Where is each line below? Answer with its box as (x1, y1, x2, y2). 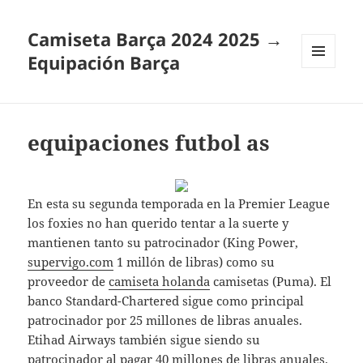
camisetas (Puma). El (210, 273, 332, 290)
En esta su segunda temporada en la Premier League (28, 195, 331, 212)
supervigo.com (28, 254, 114, 271)
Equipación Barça (28, 50, 181, 75)
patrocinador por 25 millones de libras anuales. (28, 312, 303, 329)
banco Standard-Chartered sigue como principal (28, 293, 305, 310)
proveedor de (28, 273, 109, 290)
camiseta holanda (109, 273, 211, 290)
